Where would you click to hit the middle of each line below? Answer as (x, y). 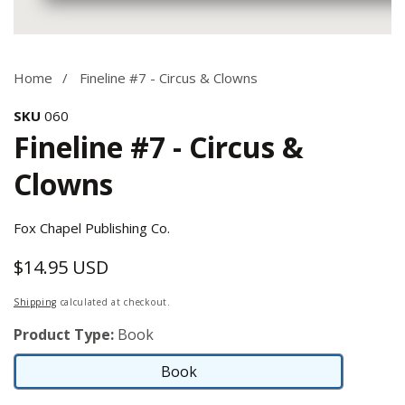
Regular (99, 267)
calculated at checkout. (113, 302)
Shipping (35, 302)
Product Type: (64, 334)
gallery (33, 70)
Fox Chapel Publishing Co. (92, 228)
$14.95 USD (61, 267)
